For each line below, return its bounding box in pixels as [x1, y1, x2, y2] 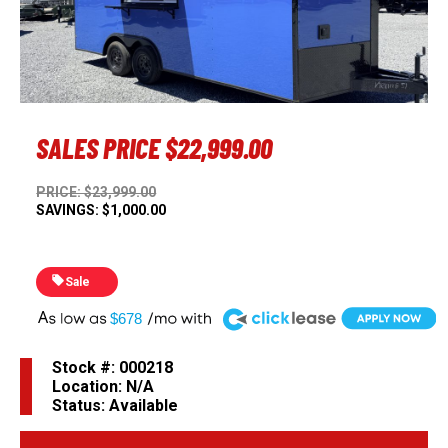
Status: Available [52, 396, 178, 416]
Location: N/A [52, 377, 154, 397]
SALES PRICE [36, 131, 161, 166]
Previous [49, 5, 113, 23]
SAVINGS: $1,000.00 [36, 202, 167, 219]
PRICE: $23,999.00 [36, 184, 157, 201]
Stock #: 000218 [52, 358, 173, 378]
